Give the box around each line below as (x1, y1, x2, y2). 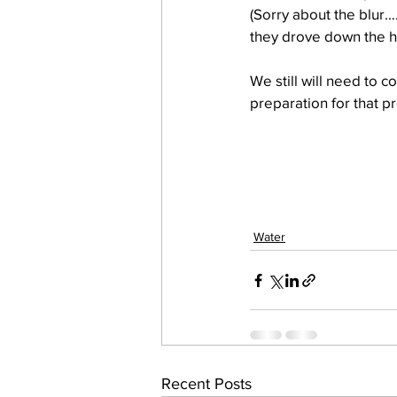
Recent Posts (161, 375, 252, 393)
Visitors (322, 59, 367, 82)
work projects (197, 59, 286, 82)
